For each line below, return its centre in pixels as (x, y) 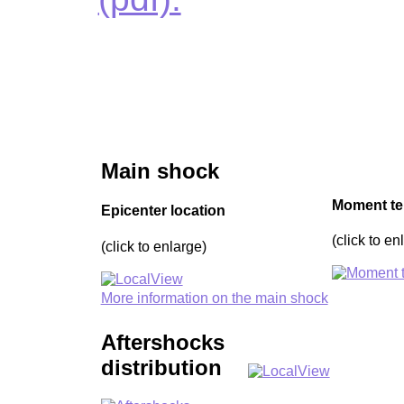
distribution (161, 368)
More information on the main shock (214, 298)
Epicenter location (163, 211)
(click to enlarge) (153, 246)
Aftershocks (162, 343)
